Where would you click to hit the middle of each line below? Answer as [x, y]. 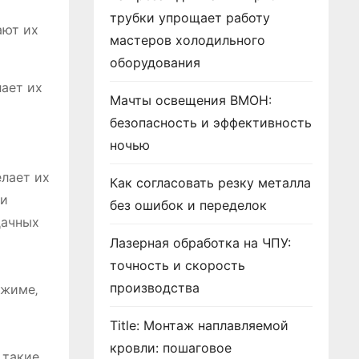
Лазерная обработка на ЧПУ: [200, 243]
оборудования [155, 63]
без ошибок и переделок [188, 205]
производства [155, 288]
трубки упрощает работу [190, 18]
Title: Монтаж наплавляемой [199, 325]
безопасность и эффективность [211, 123]
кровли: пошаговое [171, 348]
